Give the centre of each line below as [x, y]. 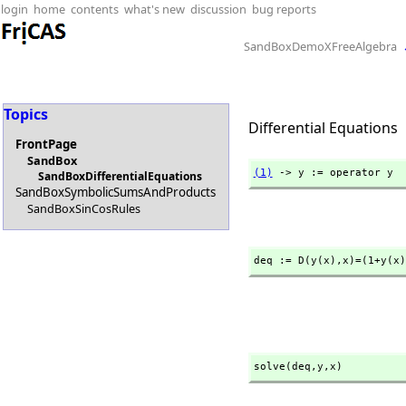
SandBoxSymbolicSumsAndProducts [116, 193]
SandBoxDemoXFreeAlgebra [320, 46]
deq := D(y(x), [298, 261]
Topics [26, 114]
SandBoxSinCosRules [83, 209]
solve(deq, [285, 367]
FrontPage [47, 145]
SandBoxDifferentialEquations [121, 177]
